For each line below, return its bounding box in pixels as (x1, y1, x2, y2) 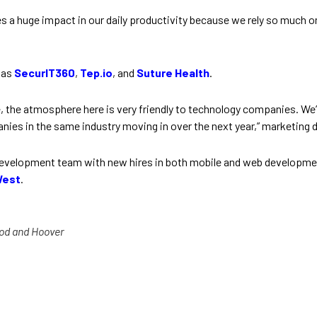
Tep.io (80, 66, 113, 80)
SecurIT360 (14, 66, 75, 80)
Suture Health (137, 66, 209, 80)
